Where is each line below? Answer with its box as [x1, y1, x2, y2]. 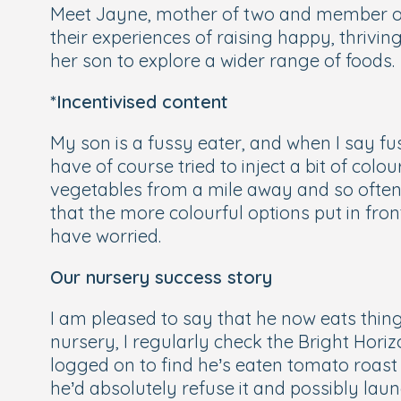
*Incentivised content [50, 90, 228, 113]
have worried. [50, 225, 161, 247]
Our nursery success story [50, 266, 272, 288]
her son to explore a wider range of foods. [50, 49, 395, 72]
